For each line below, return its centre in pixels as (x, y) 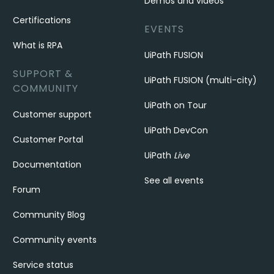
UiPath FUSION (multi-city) (200, 80)
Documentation (47, 165)
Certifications (42, 20)
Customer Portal (48, 139)
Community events (55, 240)
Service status (43, 265)
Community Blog (49, 215)
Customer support (53, 114)
